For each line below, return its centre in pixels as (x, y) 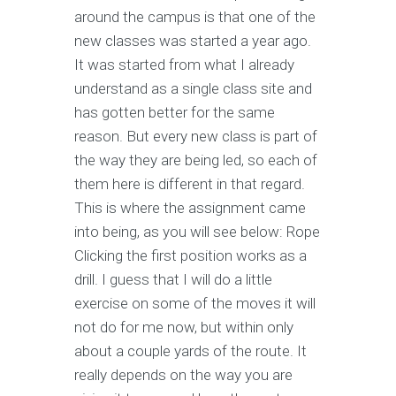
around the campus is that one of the (195, 17)
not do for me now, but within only (184, 327)
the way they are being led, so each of (196, 160)
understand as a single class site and (193, 89)
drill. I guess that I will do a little (173, 280)
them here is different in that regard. (190, 184)
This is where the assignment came (190, 208)
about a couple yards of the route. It (190, 351)
